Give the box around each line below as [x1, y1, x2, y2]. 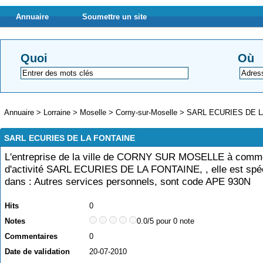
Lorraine [43, 108, 70, 117]
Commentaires [5, 232, 58, 241]
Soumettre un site [82, 12, 147, 21]
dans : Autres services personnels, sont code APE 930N [5, 176, 251, 187]
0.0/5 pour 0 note [137, 217, 194, 225]
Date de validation [5, 247, 70, 256]
